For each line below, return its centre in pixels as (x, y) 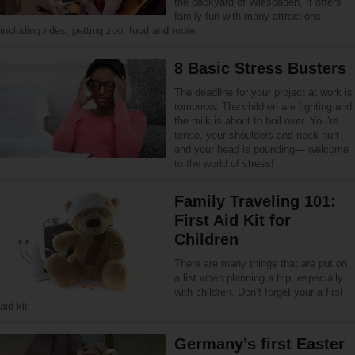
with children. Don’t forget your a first (259, 292)
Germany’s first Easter (260, 344)
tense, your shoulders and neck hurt (257, 135)
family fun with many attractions (248, 16)
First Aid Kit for (233, 220)
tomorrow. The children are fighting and (263, 106)
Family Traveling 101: (255, 201)
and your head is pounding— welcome (261, 149)
